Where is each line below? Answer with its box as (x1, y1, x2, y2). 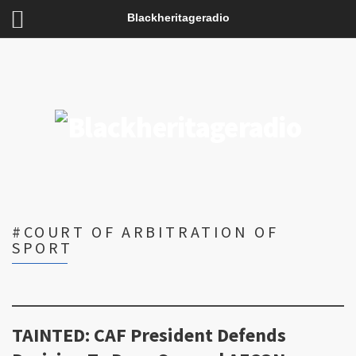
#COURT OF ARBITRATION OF (12, 222, 279, 242)
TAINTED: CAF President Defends (12, 323, 286, 348)
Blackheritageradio (126, 11, 230, 24)
